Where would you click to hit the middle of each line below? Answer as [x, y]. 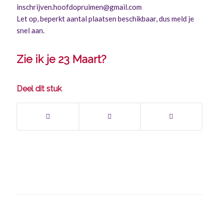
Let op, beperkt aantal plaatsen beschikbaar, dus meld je [105, 19]
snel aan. [30, 31]
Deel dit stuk [39, 89]
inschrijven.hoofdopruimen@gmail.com [79, 7]
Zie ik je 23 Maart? [61, 59]
